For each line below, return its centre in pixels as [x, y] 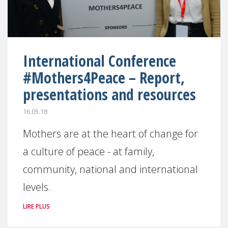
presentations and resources [109, 94]
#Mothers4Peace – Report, [104, 78]
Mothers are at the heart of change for [110, 133]
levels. [37, 187]
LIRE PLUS [36, 206]
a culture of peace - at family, [89, 151]
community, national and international [110, 169]
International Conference [99, 61]
